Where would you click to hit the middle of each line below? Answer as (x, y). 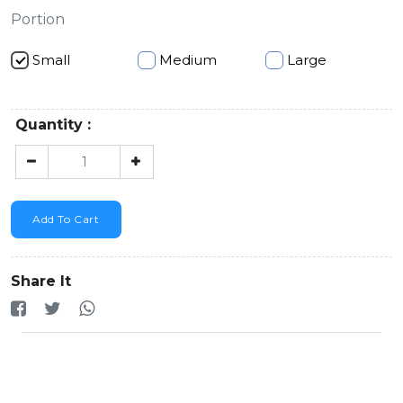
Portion (38, 20)
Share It (41, 281)
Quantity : (53, 125)
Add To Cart (66, 219)
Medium (188, 60)
